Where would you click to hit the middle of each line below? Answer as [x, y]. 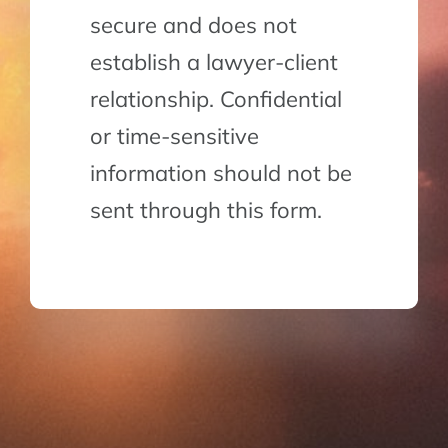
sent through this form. [205, 210]
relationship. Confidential [215, 99]
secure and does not [193, 25]
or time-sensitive [174, 136]
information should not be [220, 173]
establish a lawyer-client [213, 62]
